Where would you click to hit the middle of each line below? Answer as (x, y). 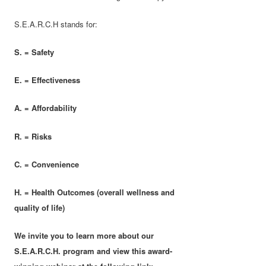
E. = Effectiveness (47, 80)
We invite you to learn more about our (84, 235)
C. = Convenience (47, 164)
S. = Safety (34, 52)
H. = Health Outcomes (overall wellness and (95, 192)
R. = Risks (33, 136)
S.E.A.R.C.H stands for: (56, 24)
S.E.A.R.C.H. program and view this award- (94, 251)
